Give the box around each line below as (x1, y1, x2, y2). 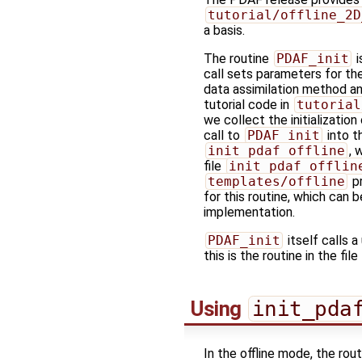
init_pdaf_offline (207, 143, 345, 159)
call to (204, 128, 243, 144)
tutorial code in (204, 97, 293, 113)
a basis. (204, 23, 245, 39)
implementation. (204, 204, 295, 221)
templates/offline (207, 174, 345, 190)
